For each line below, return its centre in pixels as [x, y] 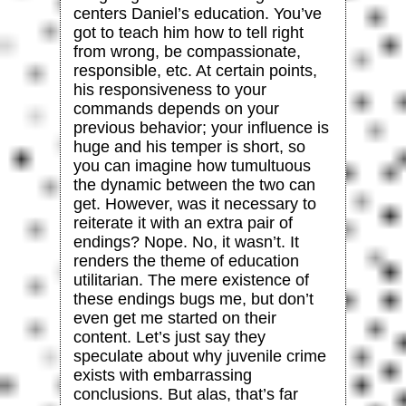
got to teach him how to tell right [188, 32]
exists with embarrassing [162, 375]
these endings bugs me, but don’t [193, 299]
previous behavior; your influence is [201, 127]
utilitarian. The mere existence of [191, 280]
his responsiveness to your [169, 89]
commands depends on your [176, 108]
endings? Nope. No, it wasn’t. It [186, 242]
